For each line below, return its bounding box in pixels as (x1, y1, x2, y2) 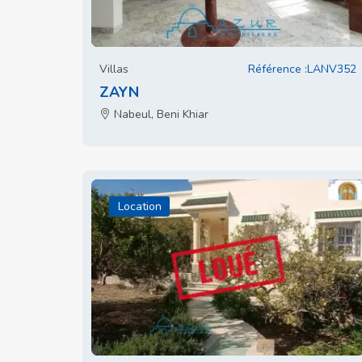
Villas (99, 61, 128, 77)
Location (117, 199, 162, 214)
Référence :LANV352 (248, 61, 356, 77)
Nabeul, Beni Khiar (111, 107, 208, 122)
